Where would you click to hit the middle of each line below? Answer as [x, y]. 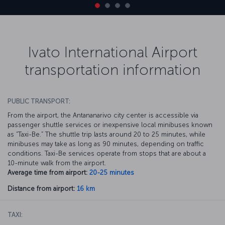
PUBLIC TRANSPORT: [39, 101]
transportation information [113, 70]
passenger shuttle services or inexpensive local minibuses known [110, 125]
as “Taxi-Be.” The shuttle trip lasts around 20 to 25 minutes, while [106, 134]
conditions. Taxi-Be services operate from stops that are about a [107, 153]
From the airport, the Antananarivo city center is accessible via [103, 115]
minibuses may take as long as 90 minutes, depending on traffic [106, 144]
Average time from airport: [47, 172]
